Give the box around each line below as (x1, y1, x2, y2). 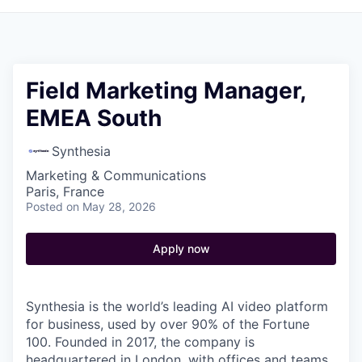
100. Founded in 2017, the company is (26, 333, 255, 350)
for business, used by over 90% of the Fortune (26, 315, 309, 332)
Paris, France (26, 183, 104, 200)
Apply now (152, 241, 210, 255)
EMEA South (26, 103, 162, 132)
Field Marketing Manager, (26, 76, 305, 104)
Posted (26, 199, 63, 213)
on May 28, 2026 (66, 199, 156, 213)
